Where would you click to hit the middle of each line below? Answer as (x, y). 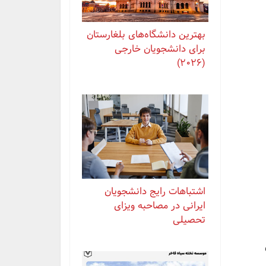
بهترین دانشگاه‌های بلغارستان (146, 34)
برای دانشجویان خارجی (160, 49)
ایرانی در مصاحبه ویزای (160, 205)
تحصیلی (189, 220)
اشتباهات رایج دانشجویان (155, 191)
